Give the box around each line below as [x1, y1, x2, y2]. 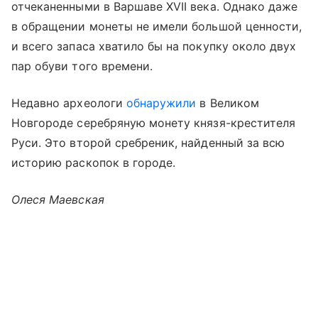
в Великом [196, 96, 259, 111]
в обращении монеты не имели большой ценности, [11, 19, 302, 34]
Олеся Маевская [11, 192, 104, 207]
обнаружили [126, 96, 197, 111]
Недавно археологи [11, 96, 126, 111]
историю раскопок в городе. [11, 155, 176, 170]
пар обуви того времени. [11, 59, 153, 74]
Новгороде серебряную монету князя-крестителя [11, 116, 296, 131]
